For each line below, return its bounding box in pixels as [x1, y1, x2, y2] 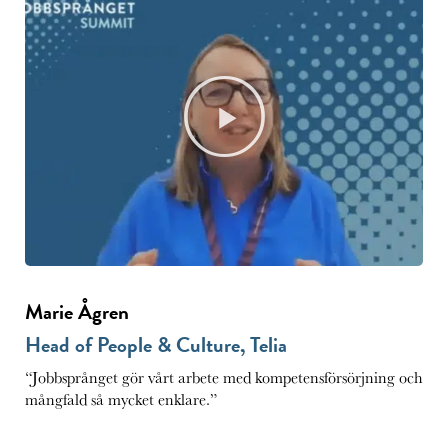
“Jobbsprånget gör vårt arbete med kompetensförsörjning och [25, 367, 423, 388]
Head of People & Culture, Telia [25, 329, 287, 361]
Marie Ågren [25, 296, 129, 328]
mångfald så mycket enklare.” [25, 389, 217, 410]
